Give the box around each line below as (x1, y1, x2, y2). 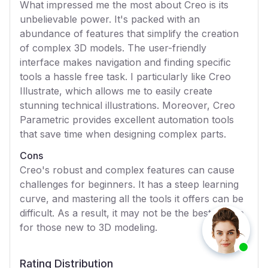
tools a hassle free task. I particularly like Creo (20, 71, 231, 83)
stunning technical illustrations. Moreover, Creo (20, 99, 235, 111)
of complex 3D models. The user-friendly (20, 42, 206, 54)
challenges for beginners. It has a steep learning (20, 178, 239, 190)
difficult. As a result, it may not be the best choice (20, 207, 244, 219)
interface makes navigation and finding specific (20, 56, 231, 68)
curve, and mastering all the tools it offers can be (20, 193, 243, 205)
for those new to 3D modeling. (20, 221, 157, 233)
